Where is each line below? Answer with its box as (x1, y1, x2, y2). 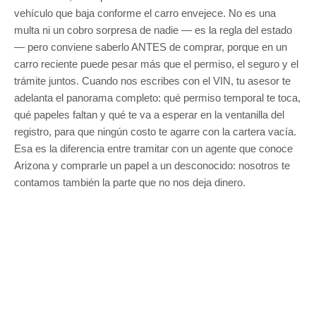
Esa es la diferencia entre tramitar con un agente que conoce (14, 142, 293, 154)
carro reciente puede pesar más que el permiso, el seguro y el (14, 58, 298, 70)
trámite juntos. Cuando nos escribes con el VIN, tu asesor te (14, 75, 291, 87)
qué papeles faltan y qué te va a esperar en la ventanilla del (14, 109, 284, 121)
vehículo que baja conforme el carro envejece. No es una (14, 7, 276, 19)
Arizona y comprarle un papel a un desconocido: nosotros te (14, 159, 290, 171)
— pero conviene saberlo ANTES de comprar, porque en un (14, 41, 287, 53)
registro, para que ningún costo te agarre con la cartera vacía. (14, 126, 296, 138)
